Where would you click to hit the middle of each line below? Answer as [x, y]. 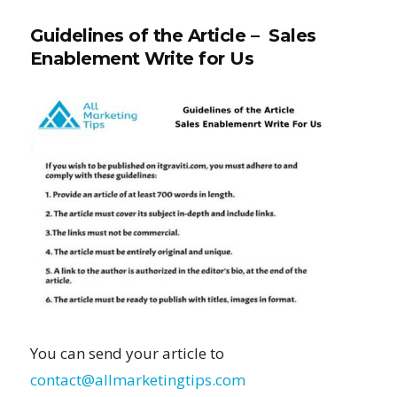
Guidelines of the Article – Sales [173, 36]
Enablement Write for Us [142, 59]
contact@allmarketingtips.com [137, 380]
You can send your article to [127, 353]
